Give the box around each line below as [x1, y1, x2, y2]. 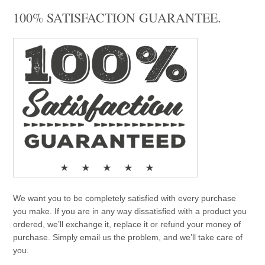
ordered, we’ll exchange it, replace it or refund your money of [13, 219, 241, 229]
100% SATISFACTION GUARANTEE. [13, 8, 222, 26]
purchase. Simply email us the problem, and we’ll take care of [13, 232, 243, 242]
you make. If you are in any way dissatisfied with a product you [13, 206, 247, 216]
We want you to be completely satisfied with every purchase [13, 193, 237, 203]
